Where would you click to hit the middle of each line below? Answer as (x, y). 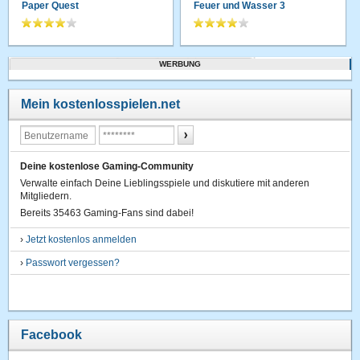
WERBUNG (180, 63)
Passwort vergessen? (73, 262)
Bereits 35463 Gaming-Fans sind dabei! (107, 213)
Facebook (52, 334)
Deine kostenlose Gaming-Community (107, 166)
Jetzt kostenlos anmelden (82, 239)
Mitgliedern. (46, 196)
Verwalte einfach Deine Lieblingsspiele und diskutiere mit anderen (165, 183)
